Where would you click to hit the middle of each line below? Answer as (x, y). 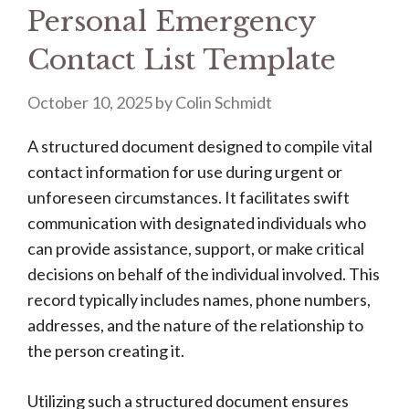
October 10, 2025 (90, 102)
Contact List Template (182, 60)
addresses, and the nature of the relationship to (195, 325)
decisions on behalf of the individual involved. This (204, 274)
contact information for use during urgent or (185, 172)
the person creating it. (106, 351)
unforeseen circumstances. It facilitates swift (189, 197)
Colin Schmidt (224, 102)
